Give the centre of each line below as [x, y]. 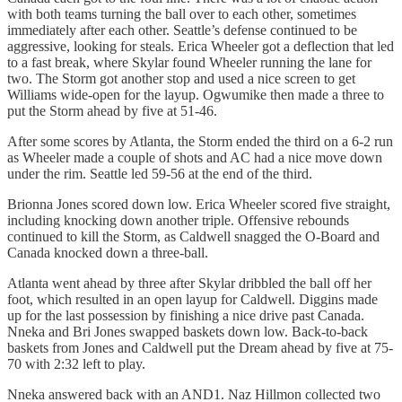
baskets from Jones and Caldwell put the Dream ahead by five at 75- [200, 347]
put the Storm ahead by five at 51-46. [112, 110]
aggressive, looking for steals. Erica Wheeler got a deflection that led [201, 46]
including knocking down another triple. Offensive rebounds [178, 220]
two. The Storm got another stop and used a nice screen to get [181, 78]
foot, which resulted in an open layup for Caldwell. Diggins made [192, 299]
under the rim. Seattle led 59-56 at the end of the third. [160, 173]
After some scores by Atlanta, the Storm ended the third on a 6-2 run [200, 141]
